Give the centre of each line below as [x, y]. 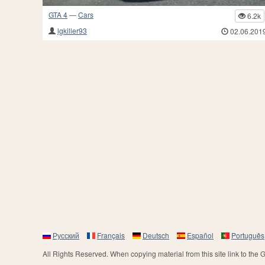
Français [111, 235]
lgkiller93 [72, 31]
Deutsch [156, 235]
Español [200, 235]
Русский [66, 235]
